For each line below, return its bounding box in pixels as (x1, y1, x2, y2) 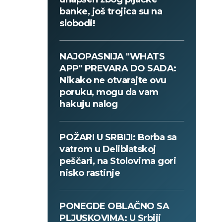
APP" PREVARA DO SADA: (59, 63, 176, 74)
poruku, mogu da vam (59, 87, 159, 98)
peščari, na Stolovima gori (59, 156, 176, 167)
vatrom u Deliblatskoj (59, 144, 156, 155)
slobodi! (59, 18, 95, 29)
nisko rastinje (59, 167, 120, 179)
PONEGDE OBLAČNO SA (59, 201, 169, 212)
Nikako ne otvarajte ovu (59, 75, 166, 86)
